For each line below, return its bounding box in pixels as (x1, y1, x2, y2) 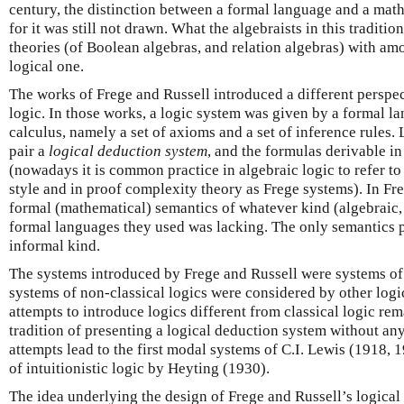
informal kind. (9, 236, 100, 254)
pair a (9, 142, 49, 160)
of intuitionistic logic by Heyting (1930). (9, 359, 270, 377)
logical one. (9, 57, 84, 75)
